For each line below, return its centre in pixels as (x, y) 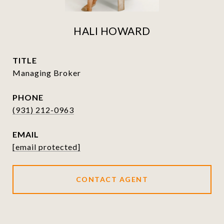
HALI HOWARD (112, 31)
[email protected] (46, 147)
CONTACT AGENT (112, 179)
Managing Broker (47, 73)
